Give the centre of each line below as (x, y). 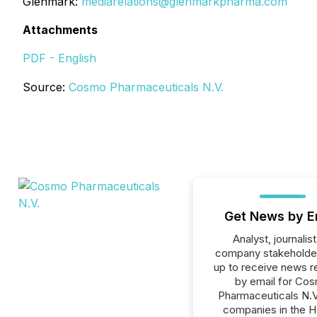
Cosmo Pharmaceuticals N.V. (146, 87)
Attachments (60, 30)
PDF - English (59, 58)
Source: (46, 87)
